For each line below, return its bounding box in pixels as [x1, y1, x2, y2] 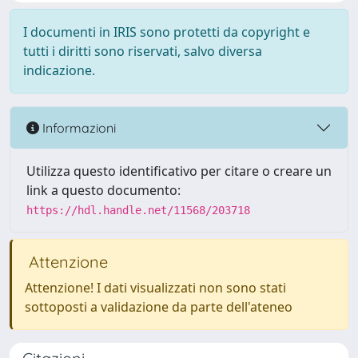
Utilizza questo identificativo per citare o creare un [26, 162, 332, 180]
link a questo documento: [26, 181, 181, 199]
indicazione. [23, 62, 95, 79]
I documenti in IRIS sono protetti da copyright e [23, 23, 310, 41]
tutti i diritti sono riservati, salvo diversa [23, 42, 262, 60]
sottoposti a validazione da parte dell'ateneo [25, 298, 292, 316]
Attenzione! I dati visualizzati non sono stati [25, 279, 286, 296]
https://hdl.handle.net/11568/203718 [26, 204, 250, 217]
